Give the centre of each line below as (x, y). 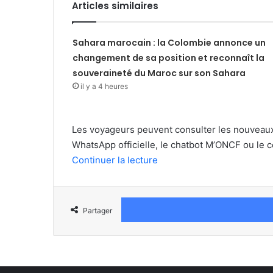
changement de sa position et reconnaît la (168, 58)
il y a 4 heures (104, 86)
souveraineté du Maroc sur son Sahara (159, 73)
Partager (97, 211)
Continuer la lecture (115, 160)
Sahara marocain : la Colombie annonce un (169, 43)
